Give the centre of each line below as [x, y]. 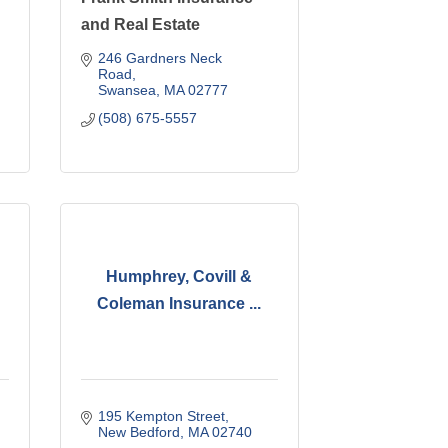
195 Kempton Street [162, 415]
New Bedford [139, 431]
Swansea [127, 89]
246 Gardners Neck [160, 57]
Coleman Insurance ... [179, 304]
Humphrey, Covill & [179, 277]
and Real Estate [140, 24]
